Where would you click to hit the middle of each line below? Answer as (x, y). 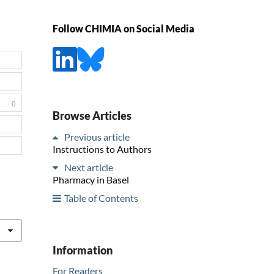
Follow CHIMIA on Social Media (124, 29)
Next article (89, 167)
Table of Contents (101, 198)
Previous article (97, 136)
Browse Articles (92, 115)
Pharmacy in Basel (91, 179)
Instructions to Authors (102, 149)
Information (83, 250)
